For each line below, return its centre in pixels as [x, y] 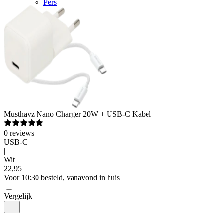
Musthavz [19, 114]
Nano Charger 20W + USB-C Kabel [94, 114]
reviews [22, 133]
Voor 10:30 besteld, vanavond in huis [62, 177]
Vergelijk [18, 196]
